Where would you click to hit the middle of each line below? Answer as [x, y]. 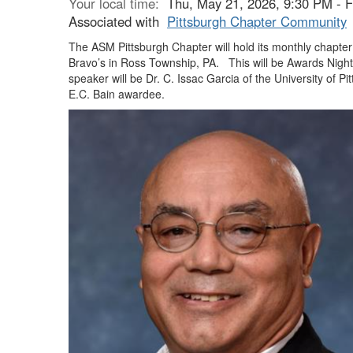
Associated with [118, 21]
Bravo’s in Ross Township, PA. [144, 62]
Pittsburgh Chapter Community [257, 21]
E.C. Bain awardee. [117, 93]
